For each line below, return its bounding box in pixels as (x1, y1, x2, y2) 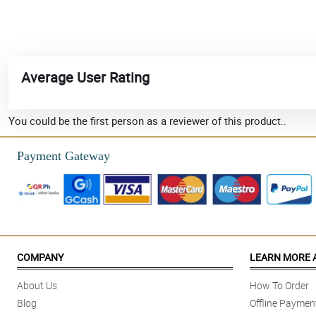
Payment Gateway (17, 149, 110, 164)
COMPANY (17, 250, 63, 265)
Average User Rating (21, 68, 150, 87)
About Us (17, 279, 57, 293)
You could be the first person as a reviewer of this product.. (8, 114, 286, 128)
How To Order (250, 279, 309, 293)
